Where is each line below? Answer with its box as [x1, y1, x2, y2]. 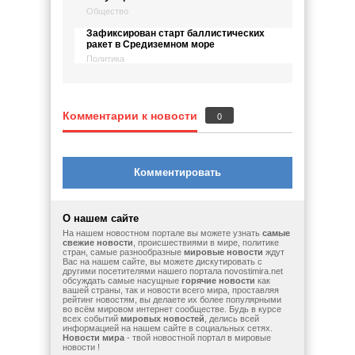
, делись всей [204, 314, 259, 323]
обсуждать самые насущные [63, 276, 181, 285]
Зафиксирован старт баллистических [86, 28, 265, 39]
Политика [86, 54, 124, 63]
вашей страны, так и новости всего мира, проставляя [63, 285, 279, 295]
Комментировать [134, 166, 221, 178]
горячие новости [181, 276, 255, 285]
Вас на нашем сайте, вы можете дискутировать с [63, 257, 262, 266]
